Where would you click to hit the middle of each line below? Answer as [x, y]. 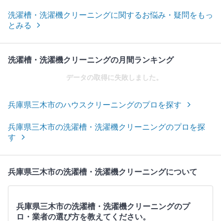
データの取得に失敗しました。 [114, 78]
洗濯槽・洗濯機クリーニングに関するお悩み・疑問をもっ [110, 15]
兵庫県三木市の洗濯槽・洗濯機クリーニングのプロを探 [107, 127]
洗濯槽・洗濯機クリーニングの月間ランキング [91, 60]
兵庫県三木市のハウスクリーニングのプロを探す [95, 105]
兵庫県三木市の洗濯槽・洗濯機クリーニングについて [103, 172]
